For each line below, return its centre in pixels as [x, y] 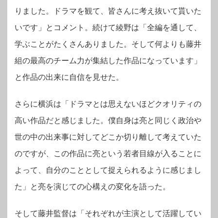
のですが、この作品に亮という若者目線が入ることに [108, 154]
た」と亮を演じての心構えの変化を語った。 [92, 187]
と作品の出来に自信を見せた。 [69, 77]
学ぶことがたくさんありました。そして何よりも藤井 [108, 44]
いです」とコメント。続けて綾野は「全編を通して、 [108, 28]
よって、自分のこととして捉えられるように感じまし [108, 170]
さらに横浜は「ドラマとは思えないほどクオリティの [108, 104]
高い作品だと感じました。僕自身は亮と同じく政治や [108, 121]
